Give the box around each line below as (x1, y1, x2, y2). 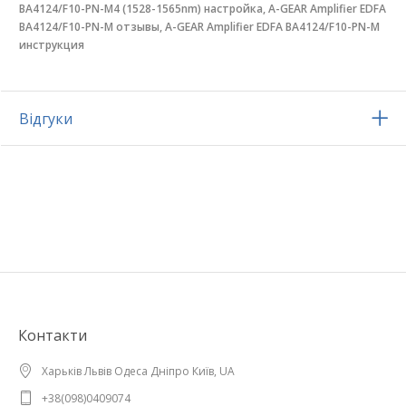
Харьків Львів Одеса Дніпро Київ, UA (42, 363, 235, 379)
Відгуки (19, 109, 72, 130)
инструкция (19, 37, 84, 53)
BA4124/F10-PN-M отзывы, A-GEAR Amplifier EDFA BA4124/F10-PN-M (19, 19, 380, 35)
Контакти (18, 325, 87, 345)
